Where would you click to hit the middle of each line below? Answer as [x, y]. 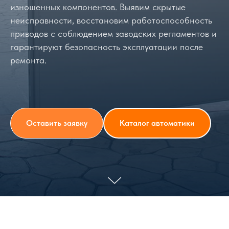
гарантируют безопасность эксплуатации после [107, 47]
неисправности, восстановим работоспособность [111, 20]
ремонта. [28, 60]
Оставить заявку [57, 123]
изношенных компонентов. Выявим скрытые [98, 7]
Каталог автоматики [157, 123]
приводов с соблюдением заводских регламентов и [113, 34]
